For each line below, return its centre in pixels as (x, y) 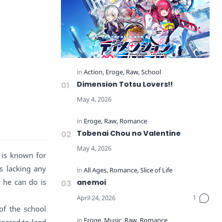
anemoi (91, 182)
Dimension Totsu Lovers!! (125, 84)
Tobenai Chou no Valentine (129, 133)
